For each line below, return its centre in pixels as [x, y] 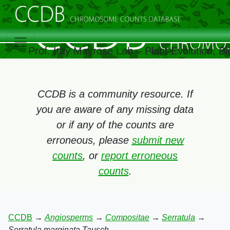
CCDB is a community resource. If [115, 94]
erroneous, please [89, 140]
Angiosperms [69, 217]
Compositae [127, 217]
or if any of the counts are [115, 125]
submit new [158, 140]
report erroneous [139, 156]
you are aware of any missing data [115, 109]
